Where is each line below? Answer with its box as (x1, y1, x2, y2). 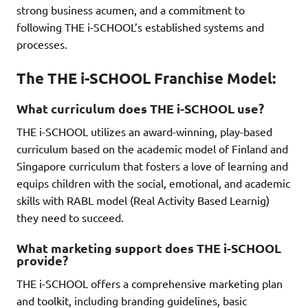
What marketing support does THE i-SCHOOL (16, 240, 281, 256)
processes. (16, 36, 67, 51)
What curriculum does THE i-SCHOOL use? (16, 100, 264, 116)
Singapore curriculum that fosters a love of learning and (16, 158, 288, 173)
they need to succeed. (16, 210, 124, 224)
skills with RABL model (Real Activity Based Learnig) (16, 192, 269, 207)
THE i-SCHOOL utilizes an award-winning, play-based (16, 124, 272, 138)
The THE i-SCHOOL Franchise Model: (16, 69, 276, 88)
